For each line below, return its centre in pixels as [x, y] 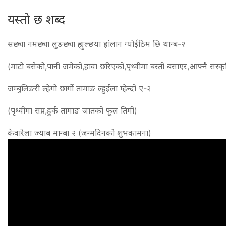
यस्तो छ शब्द [36, 19]
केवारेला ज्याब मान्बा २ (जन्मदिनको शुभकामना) [79, 132]
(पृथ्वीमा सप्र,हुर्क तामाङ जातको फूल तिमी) [72, 110]
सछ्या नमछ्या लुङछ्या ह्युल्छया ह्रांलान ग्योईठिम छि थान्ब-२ [96, 44]
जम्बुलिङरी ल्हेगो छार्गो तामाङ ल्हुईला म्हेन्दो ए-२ [79, 88]
